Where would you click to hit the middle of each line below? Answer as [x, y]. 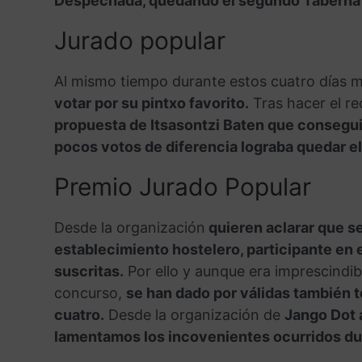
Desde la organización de [194, 315]
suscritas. [88, 271]
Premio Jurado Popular [182, 187]
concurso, [90, 293]
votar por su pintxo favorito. [151, 103]
